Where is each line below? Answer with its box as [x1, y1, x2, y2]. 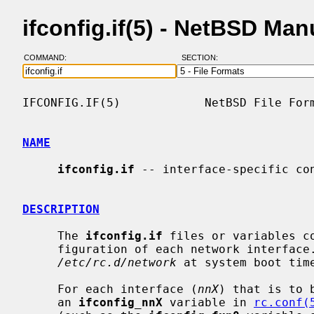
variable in [163, 295, 254, 309]
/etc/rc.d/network [57, 255, 177, 269]
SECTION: [181, 53, 224, 62]
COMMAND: [23, 53, 75, 62]
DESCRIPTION [22, 202, 100, 216]
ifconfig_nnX [78, 295, 163, 309]
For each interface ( [57, 282, 198, 296]
